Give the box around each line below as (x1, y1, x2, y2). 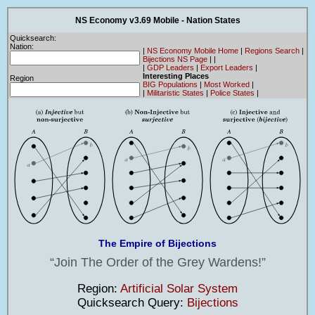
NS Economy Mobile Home (147, 46, 238, 55)
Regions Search (245, 46, 300, 55)
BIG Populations (143, 79, 198, 89)
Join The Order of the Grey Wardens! (53, 255, 262, 269)
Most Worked (204, 79, 250, 89)
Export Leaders (200, 63, 253, 72)
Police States (210, 88, 255, 97)
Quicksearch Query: (77, 295, 187, 309)
